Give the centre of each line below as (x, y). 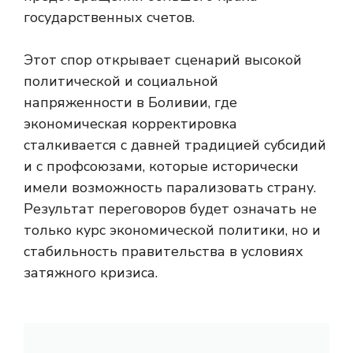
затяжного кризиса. (91, 273)
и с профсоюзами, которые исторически (161, 166)
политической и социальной (121, 81)
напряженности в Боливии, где (130, 102)
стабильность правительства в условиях (163, 251)
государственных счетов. (109, 17)
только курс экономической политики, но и (172, 230)
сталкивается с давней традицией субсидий (175, 145)
